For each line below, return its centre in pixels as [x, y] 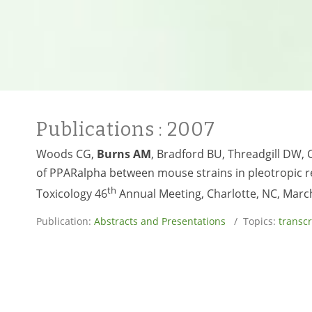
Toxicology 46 [72, 194]
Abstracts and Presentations [160, 221]
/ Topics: [252, 221]
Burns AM [124, 154]
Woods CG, [67, 154]
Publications [97, 130]
